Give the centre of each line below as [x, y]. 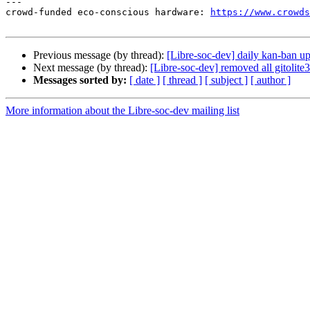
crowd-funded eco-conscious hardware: [108, 12]
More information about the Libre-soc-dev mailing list [122, 111]
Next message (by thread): [92, 68]
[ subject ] [226, 80]
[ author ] [271, 80]
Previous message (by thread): [100, 55]
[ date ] [145, 80]
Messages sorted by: [80, 80]
